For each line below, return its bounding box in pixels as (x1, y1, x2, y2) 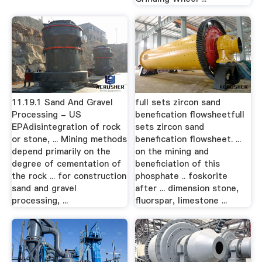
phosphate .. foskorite (135, 170, 228, 182)
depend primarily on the (11, 146, 111, 157)
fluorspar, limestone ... (135, 195, 227, 206)
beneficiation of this (135, 158, 220, 170)
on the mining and (135, 146, 209, 157)
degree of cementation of (11, 158, 121, 170)
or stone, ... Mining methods (11, 133, 127, 145)
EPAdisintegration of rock (11, 121, 120, 133)
